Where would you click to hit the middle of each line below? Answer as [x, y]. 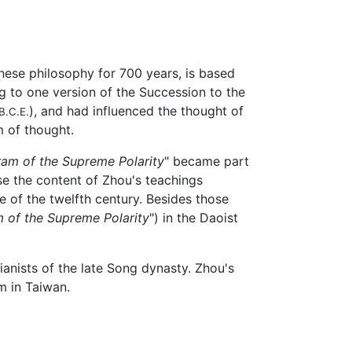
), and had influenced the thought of [136, 110]
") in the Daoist [194, 217]
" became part [207, 161]
